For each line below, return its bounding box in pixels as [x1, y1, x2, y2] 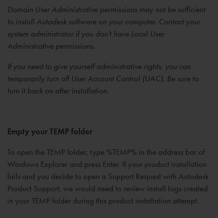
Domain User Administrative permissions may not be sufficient [7, 4, 205, 14]
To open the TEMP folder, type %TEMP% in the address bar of [7, 147, 205, 157]
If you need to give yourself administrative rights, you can [7, 61, 191, 71]
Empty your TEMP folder [7, 127, 92, 137]
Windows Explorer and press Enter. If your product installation [7, 159, 207, 169]
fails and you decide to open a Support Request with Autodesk [7, 171, 209, 181]
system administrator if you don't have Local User [7, 29, 164, 38]
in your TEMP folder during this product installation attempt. [7, 196, 199, 205]
